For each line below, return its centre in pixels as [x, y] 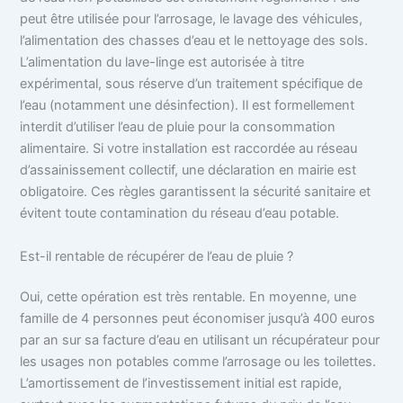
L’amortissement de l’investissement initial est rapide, [181, 384]
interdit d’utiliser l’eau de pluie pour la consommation [178, 127]
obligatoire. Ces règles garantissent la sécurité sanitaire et [196, 192]
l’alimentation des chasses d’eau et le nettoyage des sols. [194, 41]
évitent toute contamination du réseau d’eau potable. [180, 214]
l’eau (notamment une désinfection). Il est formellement [188, 106]
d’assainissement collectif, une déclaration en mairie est [188, 170]
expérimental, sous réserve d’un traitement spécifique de [192, 84]
